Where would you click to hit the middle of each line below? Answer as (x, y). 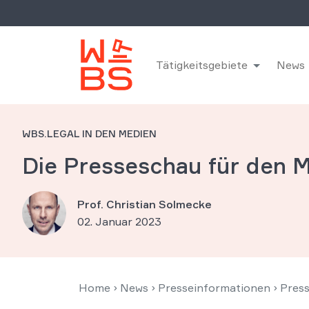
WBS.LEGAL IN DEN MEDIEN (89, 133)
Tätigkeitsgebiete (202, 64)
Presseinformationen (214, 288)
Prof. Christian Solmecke (144, 204)
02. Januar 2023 (119, 221)
